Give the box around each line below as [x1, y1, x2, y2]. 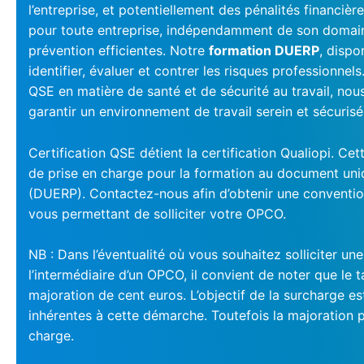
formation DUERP [209, 42, 319, 59]
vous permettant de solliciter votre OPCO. [28, 205, 286, 222]
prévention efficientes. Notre [28, 42, 209, 59]
